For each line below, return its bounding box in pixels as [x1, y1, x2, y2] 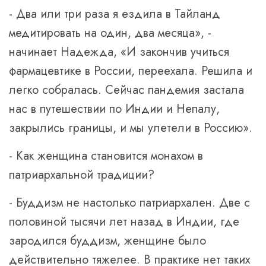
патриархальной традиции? [9, 166, 154, 183]
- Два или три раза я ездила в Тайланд [9, 5, 220, 23]
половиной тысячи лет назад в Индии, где [9, 213, 239, 230]
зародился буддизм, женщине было [9, 232, 206, 249]
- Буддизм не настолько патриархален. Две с [9, 194, 250, 211]
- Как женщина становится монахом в [9, 147, 203, 164]
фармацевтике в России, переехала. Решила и [9, 62, 252, 80]
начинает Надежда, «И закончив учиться [9, 43, 229, 61]
